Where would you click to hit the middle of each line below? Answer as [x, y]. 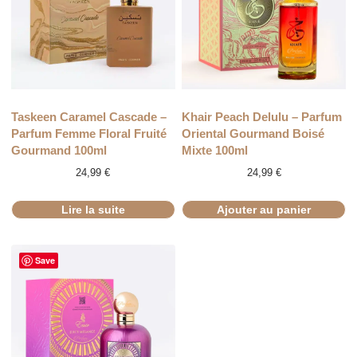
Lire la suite [93, 209]
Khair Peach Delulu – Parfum [262, 117]
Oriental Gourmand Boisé [253, 134]
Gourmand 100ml [59, 151]
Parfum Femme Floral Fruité [88, 134]
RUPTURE [29, 108]
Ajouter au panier [264, 209]
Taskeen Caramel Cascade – [88, 117]
